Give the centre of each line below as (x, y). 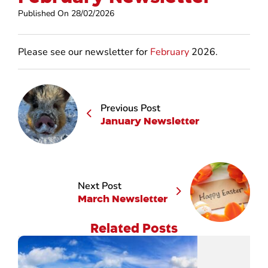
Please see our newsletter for (84, 52)
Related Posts (134, 228)
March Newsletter (123, 199)
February (170, 52)
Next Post (100, 186)
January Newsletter (150, 121)
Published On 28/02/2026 (66, 13)
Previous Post (130, 109)
